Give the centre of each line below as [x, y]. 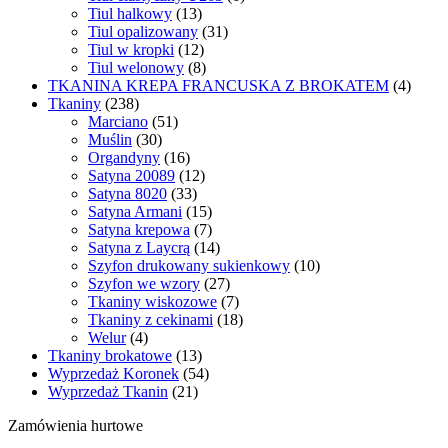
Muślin [110, 140]
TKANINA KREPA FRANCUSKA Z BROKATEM [218, 86]
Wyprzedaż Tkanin [108, 392]
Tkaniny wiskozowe [152, 302]
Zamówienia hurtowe [75, 426]
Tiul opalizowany [143, 32]
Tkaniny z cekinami [150, 320]
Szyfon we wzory [144, 284]
